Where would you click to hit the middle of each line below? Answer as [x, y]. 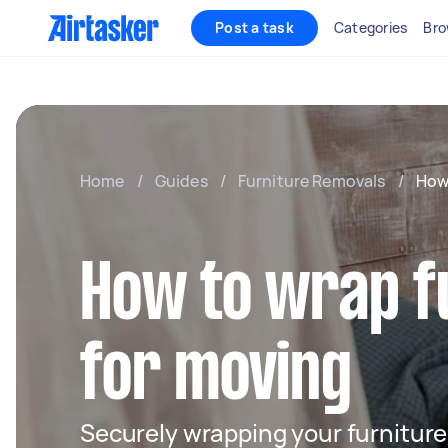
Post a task [254, 27]
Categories [370, 27]
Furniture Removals [311, 181]
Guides [181, 181]
